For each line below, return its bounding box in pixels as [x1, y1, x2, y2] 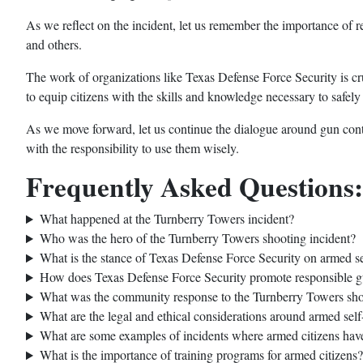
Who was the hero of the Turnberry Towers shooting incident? [39, 229, 356, 247]
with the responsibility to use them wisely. [26, 139, 239, 157]
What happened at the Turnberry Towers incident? [39, 210, 294, 228]
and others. [26, 36, 82, 53]
